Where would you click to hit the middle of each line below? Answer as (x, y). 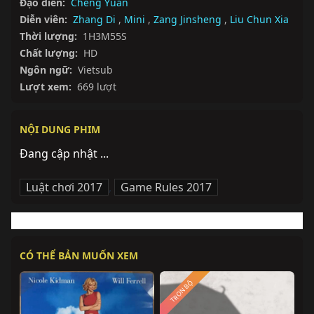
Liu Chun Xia (259, 20)
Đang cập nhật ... (64, 154)
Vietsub (95, 70)
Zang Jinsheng (187, 20)
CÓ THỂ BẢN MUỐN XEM (79, 256)
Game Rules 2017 (166, 187)
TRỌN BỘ (181, 291)
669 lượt (97, 87)
